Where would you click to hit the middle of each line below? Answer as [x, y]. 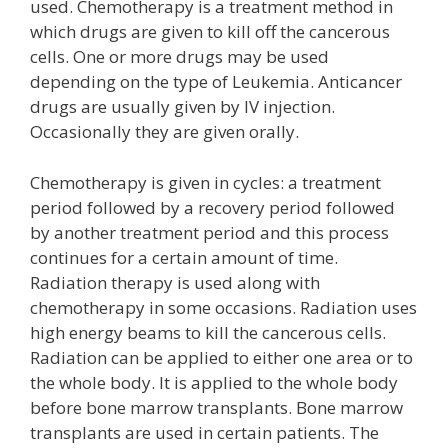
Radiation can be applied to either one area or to [221, 357]
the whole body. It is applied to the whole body [214, 382]
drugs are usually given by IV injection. [182, 106]
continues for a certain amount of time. [184, 257]
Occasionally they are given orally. [164, 131]
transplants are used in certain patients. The [204, 432]
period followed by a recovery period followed [212, 207]
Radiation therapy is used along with [175, 282]
